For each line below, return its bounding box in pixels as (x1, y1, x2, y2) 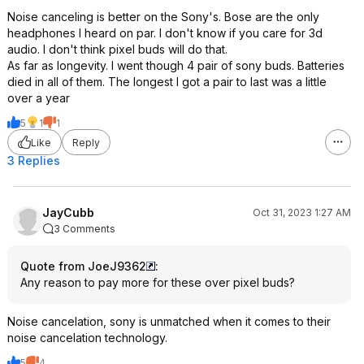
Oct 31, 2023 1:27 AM (253, 206, 351, 219)
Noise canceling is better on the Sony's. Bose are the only (7, 10, 319, 24)
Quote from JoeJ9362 (20, 259, 146, 273)
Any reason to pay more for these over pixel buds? (20, 275, 295, 289)
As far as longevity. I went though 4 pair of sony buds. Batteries (7, 58, 344, 72)
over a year (7, 91, 70, 105)
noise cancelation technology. (7, 331, 167, 344)
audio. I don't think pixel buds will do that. (7, 42, 227, 56)
